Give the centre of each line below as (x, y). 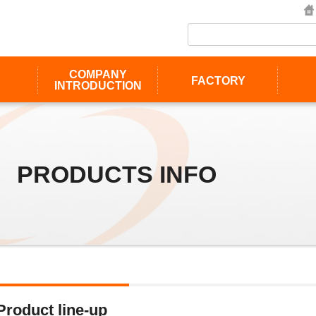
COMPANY (98, 74)
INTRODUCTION (98, 86)
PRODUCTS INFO (117, 174)
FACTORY (218, 81)
